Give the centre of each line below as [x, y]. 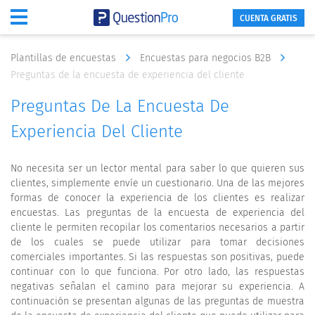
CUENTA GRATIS [269, 18]
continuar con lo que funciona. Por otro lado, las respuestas [157, 272]
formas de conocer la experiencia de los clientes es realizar [157, 198]
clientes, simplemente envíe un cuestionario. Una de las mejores [157, 183]
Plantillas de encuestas [65, 58]
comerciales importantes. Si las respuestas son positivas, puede [157, 257]
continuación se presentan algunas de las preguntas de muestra [157, 301]
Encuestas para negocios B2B [207, 58]
